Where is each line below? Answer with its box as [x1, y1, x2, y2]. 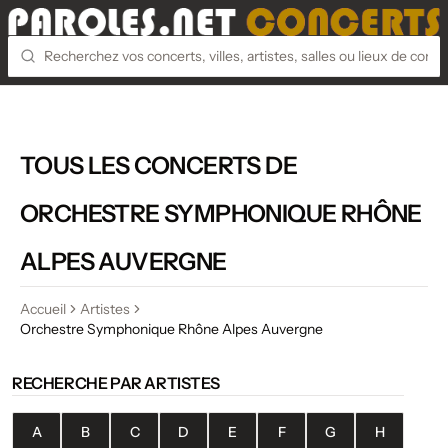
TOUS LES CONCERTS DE [20, 150, 297, 180]
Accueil [20, 299, 66, 318]
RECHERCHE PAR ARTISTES [12, 372, 220, 393]
